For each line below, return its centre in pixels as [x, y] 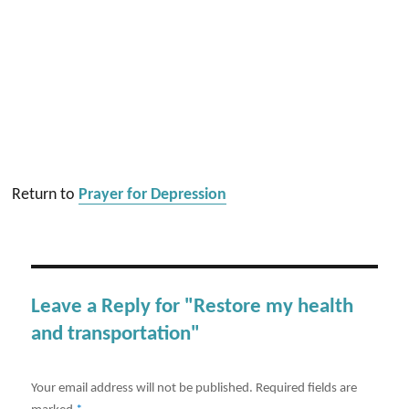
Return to [46, 195]
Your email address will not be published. [142, 388]
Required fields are [307, 388]
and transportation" [116, 335]
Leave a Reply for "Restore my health [193, 307]
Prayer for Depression [153, 195]
